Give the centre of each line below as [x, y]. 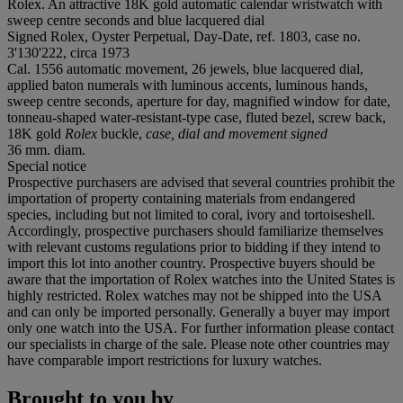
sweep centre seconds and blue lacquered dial [136, 20]
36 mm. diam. [46, 149]
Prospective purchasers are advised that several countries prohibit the [201, 182]
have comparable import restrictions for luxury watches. [165, 360]
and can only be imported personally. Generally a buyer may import [198, 311]
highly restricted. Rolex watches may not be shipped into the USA [194, 295]
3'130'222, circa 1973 [68, 52]
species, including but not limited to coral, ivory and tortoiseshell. [191, 214]
